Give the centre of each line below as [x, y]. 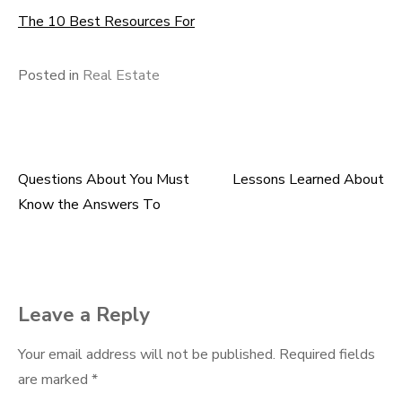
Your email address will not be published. [147, 354]
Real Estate [121, 75]
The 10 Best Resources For [106, 22]
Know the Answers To [89, 205]
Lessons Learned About [308, 179]
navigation [79, 233]
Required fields [327, 354]
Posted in [50, 75]
